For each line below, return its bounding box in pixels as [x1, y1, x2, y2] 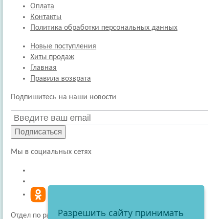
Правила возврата [30, 75, 91, 83]
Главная [30, 64, 57, 72]
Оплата [30, 2, 54, 10]
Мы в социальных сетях [11, 148, 91, 156]
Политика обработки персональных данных [30, 24, 177, 32]
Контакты [30, 13, 62, 21]
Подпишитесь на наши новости [11, 93, 116, 101]
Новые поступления [30, 43, 96, 50]
